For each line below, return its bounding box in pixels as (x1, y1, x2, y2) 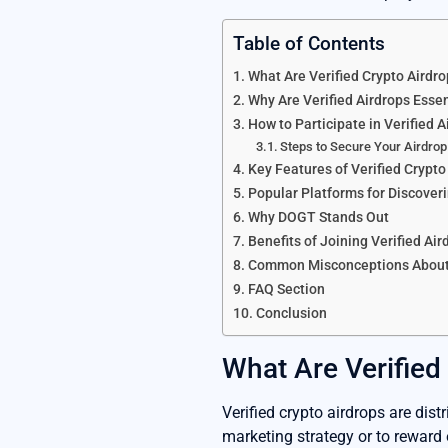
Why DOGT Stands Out (247, 209, 389, 227)
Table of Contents (233, 32, 385, 56)
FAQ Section (247, 281, 325, 299)
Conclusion (255, 305, 327, 323)
